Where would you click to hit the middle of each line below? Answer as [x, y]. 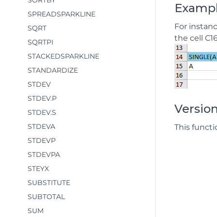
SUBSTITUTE [49, 183]
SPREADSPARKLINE [62, 14]
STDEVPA [44, 155]
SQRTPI [40, 42]
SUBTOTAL [46, 197]
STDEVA [41, 126]
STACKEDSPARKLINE [63, 56]
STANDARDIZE [53, 70]
